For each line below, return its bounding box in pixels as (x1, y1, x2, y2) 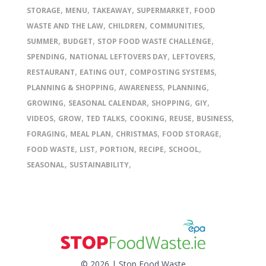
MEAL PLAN (70, 129, 111, 139)
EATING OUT (80, 67, 125, 77)
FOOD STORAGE (162, 129, 219, 139)
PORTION (100, 144, 134, 154)
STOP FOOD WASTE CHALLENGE (97, 36, 211, 46)
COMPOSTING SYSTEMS (129, 67, 214, 77)
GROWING (27, 98, 64, 108)
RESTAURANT (27, 67, 75, 77)
